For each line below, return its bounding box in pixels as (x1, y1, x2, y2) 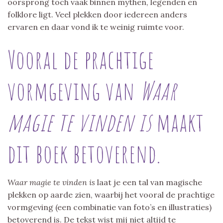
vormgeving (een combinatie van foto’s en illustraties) (7, 202, 212, 212)
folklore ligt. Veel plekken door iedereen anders (7, 9, 187, 19)
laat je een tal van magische (97, 177, 202, 187)
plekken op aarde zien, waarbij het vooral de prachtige (7, 189, 215, 200)
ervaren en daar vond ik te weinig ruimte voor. (7, 21, 184, 32)
